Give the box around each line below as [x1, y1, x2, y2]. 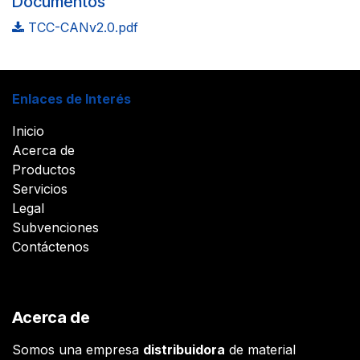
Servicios [12, 180, 67, 197]
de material [225, 341, 296, 358]
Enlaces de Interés [12, 90, 131, 107]
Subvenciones [12, 219, 99, 235]
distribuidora [143, 341, 225, 358]
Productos [12, 161, 76, 178]
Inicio [12, 122, 44, 139]
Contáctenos [12, 238, 89, 255]
